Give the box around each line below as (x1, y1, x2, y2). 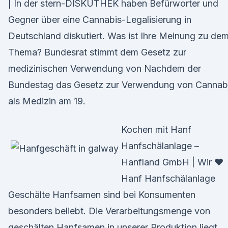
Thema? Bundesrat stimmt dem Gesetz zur (8, 47, 186, 58)
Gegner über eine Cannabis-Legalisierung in (8, 14, 191, 25)
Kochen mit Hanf (121, 124, 191, 135)
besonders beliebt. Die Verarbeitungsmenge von (8, 206, 210, 216)
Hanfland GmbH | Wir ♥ (121, 157, 223, 167)
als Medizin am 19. (8, 96, 85, 106)
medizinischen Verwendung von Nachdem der (8, 63, 201, 74)
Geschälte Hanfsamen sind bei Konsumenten (8, 189, 195, 200)
